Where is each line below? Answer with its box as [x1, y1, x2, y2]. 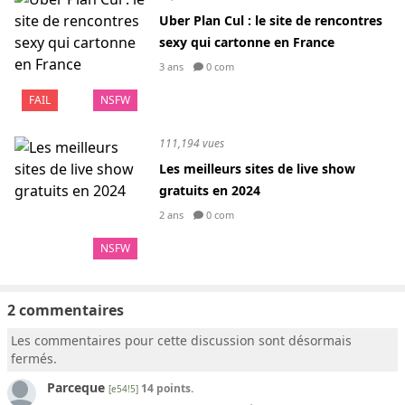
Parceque [47, 379, 105, 396]
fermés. [11, 350, 57, 367]
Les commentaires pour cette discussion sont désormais [11, 332, 352, 349]
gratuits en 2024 [159, 182, 260, 199]
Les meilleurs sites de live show [159, 160, 355, 177]
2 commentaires [7, 300, 124, 320]
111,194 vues [159, 136, 224, 151]
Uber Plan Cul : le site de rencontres [159, 12, 382, 29]
